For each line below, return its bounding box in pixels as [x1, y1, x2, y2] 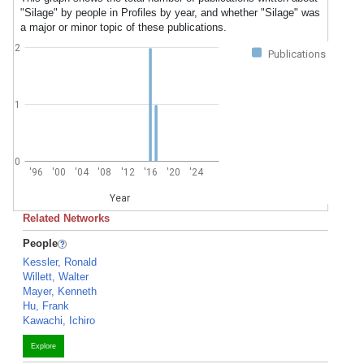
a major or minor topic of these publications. [20, 21, 227, 33]
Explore [31, 342, 56, 350]
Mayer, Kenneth [23, 285, 97, 297]
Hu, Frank [23, 300, 69, 312]
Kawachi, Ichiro [23, 314, 95, 327]
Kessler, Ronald [23, 256, 97, 268]
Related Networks [23, 212, 110, 224]
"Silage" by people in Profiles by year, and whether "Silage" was [20, 6, 320, 19]
